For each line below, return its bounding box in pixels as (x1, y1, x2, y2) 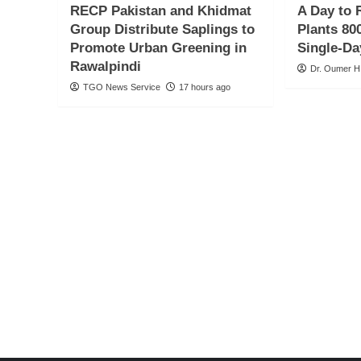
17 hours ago (179, 82, 230, 93)
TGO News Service (83, 82, 160, 93)
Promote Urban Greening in (70, 40, 247, 56)
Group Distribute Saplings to (70, 22, 255, 38)
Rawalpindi (70, 59, 141, 75)
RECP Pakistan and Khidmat (70, 3, 251, 19)
